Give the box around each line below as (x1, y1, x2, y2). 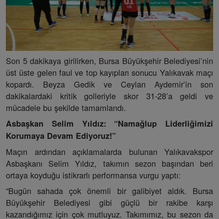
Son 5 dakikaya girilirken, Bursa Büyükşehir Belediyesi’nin (6, 55, 213, 67)
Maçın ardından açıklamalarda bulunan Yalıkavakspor (6, 146, 213, 158)
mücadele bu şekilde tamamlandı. (6, 102, 126, 114)
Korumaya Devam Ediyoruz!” (6, 130, 116, 142)
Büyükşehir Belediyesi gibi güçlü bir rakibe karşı (6, 197, 213, 209)
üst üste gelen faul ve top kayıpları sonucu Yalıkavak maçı (6, 66, 213, 79)
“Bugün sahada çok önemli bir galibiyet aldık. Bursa (6, 185, 213, 197)
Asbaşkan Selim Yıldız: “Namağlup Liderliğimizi (6, 118, 213, 130)
